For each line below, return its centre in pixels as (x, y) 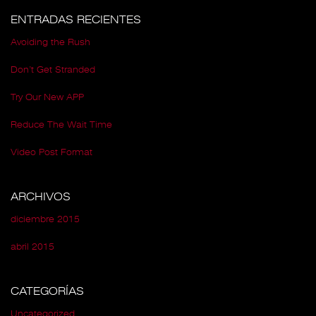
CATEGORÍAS (47, 291)
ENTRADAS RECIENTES (76, 20)
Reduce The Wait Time (61, 125)
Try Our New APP (47, 97)
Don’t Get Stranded (53, 70)
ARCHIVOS (41, 197)
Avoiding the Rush (50, 42)
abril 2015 (32, 247)
